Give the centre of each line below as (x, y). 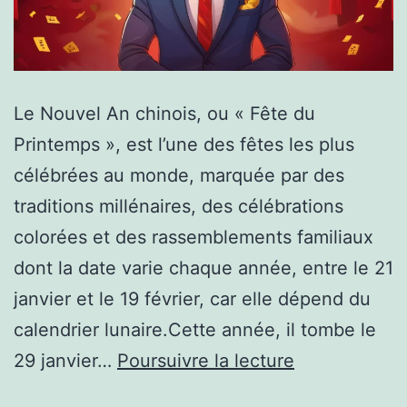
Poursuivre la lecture (206, 361)
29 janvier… (65, 361)
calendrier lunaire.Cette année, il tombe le (195, 330)
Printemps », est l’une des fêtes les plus (184, 145)
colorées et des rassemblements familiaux (194, 238)
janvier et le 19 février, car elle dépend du (192, 299)
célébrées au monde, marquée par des (179, 176)
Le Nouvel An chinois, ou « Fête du (164, 114)
